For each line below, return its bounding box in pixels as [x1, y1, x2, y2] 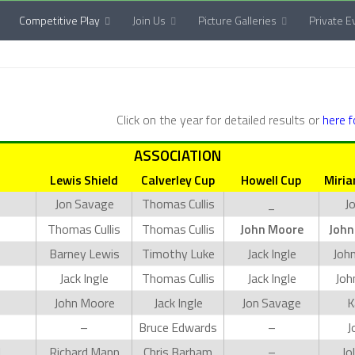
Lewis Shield [49, 170, 118, 189]
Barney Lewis [48, 244, 120, 263]
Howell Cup [241, 170, 301, 189]
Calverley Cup [140, 170, 215, 189]
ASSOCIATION [134, 144, 221, 166]
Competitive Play [19, 12, 100, 29]
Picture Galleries [198, 12, 277, 29]
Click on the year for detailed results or [116, 110, 323, 129]
